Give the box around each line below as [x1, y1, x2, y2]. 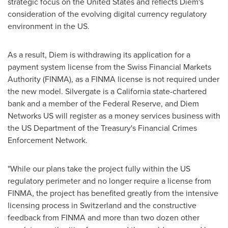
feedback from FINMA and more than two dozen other [8, 212, 199, 223]
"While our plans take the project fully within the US [8, 163, 190, 174]
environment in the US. [8, 20, 92, 32]
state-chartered [151, 85, 207, 97]
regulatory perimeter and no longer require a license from [8, 175, 211, 186]
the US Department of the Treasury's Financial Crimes [8, 122, 197, 133]
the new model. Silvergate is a [8, 85, 117, 97]
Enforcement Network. [8, 134, 92, 146]
